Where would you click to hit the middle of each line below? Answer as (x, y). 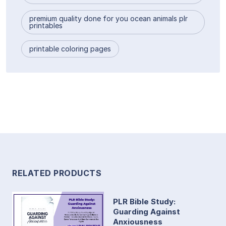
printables (46, 25)
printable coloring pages (70, 48)
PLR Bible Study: (144, 202)
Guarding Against (147, 212)
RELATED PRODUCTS (57, 173)
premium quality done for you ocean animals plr (108, 18)
